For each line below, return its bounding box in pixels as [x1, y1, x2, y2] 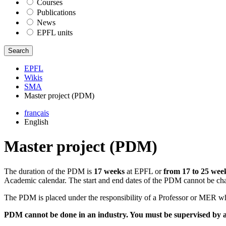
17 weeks [94, 166, 125, 176]
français [24, 108, 49, 117]
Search [8, 46, 29, 54]
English [24, 117, 48, 126]
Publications [37, 8, 76, 17]
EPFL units [37, 28, 73, 37]
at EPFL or [125, 166, 163, 176]
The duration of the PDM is [4, 166, 94, 176]
